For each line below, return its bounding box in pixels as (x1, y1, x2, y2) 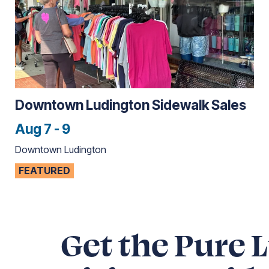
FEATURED (18, 164, 70, 177)
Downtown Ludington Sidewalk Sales (14, 97, 246, 113)
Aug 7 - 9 (14, 121, 70, 138)
